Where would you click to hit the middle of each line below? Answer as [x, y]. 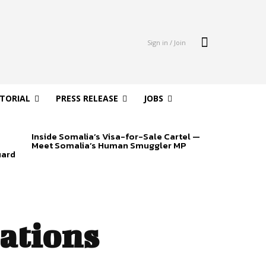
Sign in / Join [166, 42]
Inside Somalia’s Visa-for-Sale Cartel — [115, 137]
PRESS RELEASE [87, 99]
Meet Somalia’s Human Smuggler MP [109, 145]
